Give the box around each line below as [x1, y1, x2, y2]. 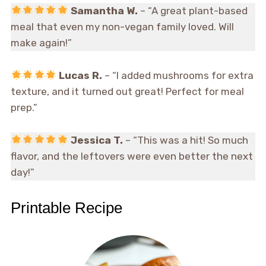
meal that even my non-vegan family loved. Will [10, 21, 234, 33]
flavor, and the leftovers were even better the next [10, 150, 253, 163]
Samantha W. [70, 5, 138, 17]
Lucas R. [59, 69, 103, 82]
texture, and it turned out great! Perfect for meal [10, 85, 244, 98]
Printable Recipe [10, 199, 122, 217]
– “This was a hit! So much [122, 134, 248, 147]
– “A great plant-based [137, 5, 248, 17]
